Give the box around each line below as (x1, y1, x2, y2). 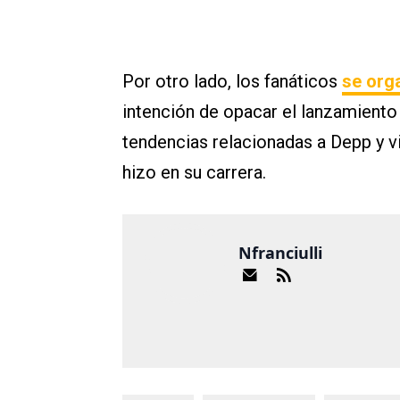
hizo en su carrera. (122, 162, 266, 184)
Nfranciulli (238, 242, 322, 264)
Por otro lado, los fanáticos (122, 71, 342, 93)
